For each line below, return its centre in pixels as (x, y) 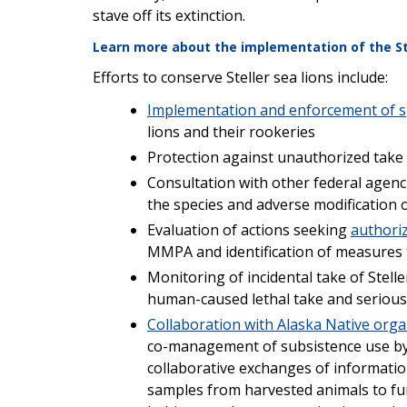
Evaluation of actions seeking (249, 229)
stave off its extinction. (169, 15)
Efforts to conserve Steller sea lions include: (240, 77)
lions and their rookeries (231, 131)
